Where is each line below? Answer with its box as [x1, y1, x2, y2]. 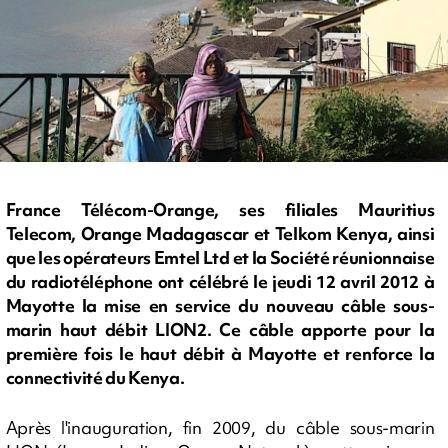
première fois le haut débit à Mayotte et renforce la [5, 342, 435, 366]
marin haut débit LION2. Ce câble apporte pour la [5, 318, 435, 342]
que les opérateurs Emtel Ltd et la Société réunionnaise [5, 246, 435, 270]
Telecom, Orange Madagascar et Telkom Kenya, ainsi [5, 222, 435, 246]
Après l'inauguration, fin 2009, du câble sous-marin [5, 415, 435, 439]
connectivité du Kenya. [5, 366, 185, 390]
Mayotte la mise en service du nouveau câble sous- [5, 294, 435, 318]
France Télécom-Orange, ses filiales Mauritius [5, 198, 435, 222]
